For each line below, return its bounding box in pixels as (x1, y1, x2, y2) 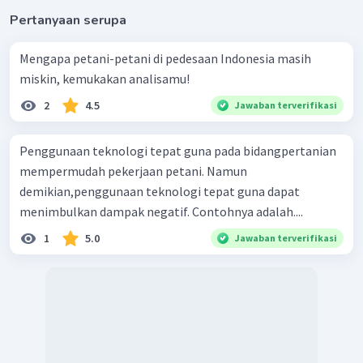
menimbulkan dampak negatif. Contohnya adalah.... (19, 203, 303, 220)
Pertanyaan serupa (10, 11, 126, 30)
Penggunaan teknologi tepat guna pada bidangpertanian (19, 143, 336, 160)
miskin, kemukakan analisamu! (19, 70, 190, 88)
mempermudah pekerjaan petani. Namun (19, 163, 247, 180)
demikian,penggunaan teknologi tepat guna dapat (19, 183, 300, 200)
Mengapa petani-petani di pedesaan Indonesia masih (19, 50, 311, 67)
